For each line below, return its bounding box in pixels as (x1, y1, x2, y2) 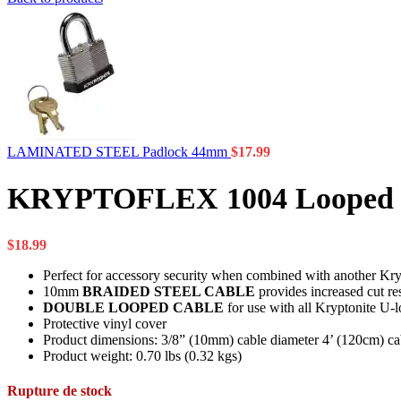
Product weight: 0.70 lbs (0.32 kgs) (43, 347, 242, 363)
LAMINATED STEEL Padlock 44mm (7, 144, 231, 159)
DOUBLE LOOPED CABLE (43, 299, 227, 315)
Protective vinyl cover (43, 315, 166, 331)
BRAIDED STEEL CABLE (79, 283, 259, 299)
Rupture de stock (7, 382, 112, 398)
